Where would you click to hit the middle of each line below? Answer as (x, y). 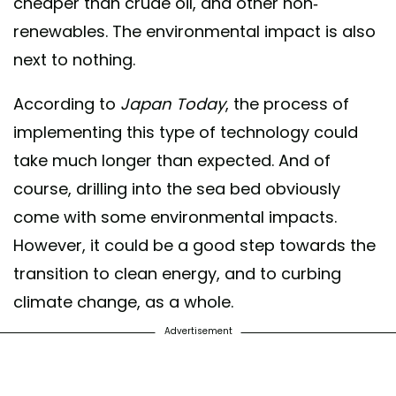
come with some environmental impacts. (175, 217)
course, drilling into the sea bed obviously (177, 188)
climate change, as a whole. (123, 301)
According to (67, 103)
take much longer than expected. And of (172, 160)
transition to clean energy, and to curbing (177, 273)
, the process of (287, 103)
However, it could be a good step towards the (194, 245)
